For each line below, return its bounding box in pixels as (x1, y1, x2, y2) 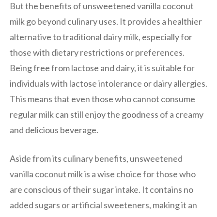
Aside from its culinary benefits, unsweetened (10, 153, 183, 164)
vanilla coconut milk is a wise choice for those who (10, 168, 196, 179)
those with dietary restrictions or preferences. (10, 46, 185, 58)
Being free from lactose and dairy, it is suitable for (10, 62, 195, 73)
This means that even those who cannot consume (10, 93, 195, 104)
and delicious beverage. (10, 124, 98, 135)
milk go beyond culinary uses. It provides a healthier (10, 15, 202, 27)
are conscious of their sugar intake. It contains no (10, 184, 193, 195)
